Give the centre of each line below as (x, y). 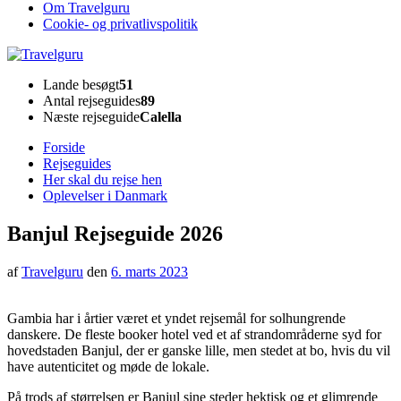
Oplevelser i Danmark (105, 196)
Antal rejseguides (92, 101)
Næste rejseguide (91, 117)
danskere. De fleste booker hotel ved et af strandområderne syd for (194, 334)
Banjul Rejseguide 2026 (115, 233)
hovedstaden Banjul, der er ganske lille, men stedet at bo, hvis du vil (199, 350)
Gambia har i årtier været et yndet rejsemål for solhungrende (176, 318)
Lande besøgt (81, 85)
